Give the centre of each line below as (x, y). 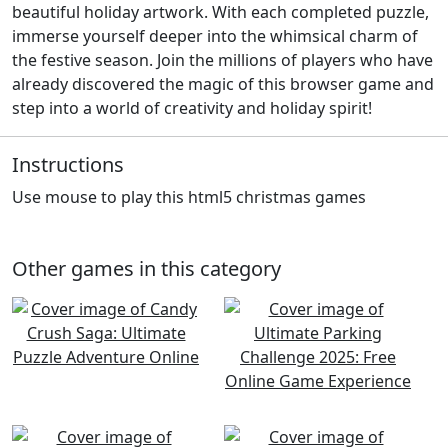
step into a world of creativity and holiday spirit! (192, 107)
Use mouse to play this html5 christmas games (189, 196)
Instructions (68, 164)
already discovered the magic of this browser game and (223, 83)
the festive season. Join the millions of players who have (222, 59)
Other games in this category (146, 268)
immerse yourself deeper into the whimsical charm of (215, 35)
